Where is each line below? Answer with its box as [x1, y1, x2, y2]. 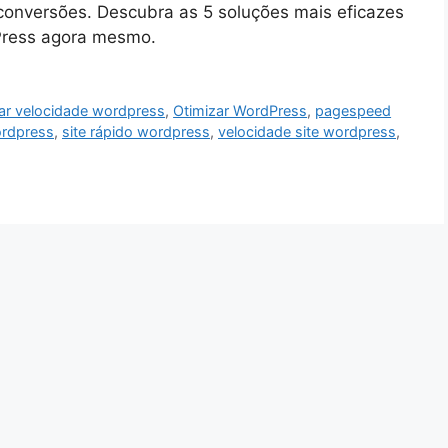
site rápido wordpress [62, 123, 210, 141]
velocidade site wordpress [218, 123, 396, 141]
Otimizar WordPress [173, 102, 308, 120]
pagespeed [315, 102, 392, 120]
